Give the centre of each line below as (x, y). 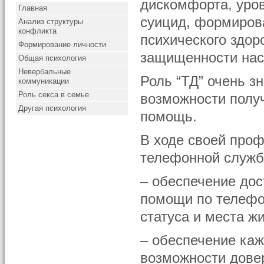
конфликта (38, 31)
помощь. (169, 117)
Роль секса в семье (54, 95)
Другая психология (52, 108)
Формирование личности (62, 44)
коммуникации (44, 81)
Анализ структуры (51, 22)
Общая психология (52, 58)
